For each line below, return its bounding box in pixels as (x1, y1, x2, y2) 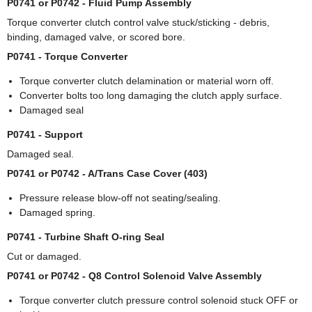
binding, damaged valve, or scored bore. (7, 31, 185, 43)
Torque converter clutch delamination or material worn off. (19, 75, 274, 87)
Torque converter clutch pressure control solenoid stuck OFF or (19, 295, 298, 306)
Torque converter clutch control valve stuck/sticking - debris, (7, 17, 270, 29)
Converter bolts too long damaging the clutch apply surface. (19, 90, 282, 102)
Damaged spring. (19, 207, 95, 219)
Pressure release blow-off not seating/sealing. (19, 192, 221, 204)
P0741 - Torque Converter (7, 51, 127, 63)
